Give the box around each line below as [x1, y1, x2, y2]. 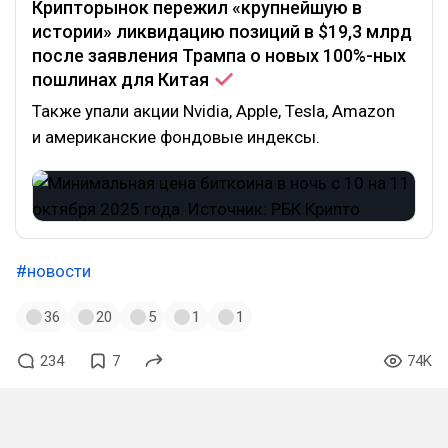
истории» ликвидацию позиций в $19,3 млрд [32, 21, 412, 42]
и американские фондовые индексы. [32, 127, 320, 147]
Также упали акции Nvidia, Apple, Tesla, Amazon [32, 101, 395, 121]
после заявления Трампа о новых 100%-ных [32, 45, 406, 66]
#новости [16, 261, 91, 281]
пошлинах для [32, 69, 158, 90]
